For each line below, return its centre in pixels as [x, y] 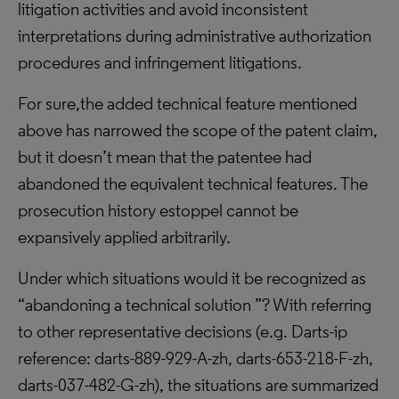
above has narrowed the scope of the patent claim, [198, 130]
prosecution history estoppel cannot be [158, 210]
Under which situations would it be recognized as [192, 278]
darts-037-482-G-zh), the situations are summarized [198, 385]
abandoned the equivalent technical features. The [193, 183]
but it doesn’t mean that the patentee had [165, 157]
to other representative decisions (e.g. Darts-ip [183, 331]
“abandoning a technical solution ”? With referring [195, 305]
